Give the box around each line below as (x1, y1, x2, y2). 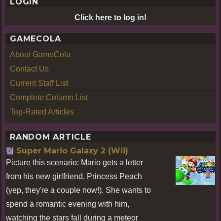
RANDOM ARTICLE (10, 132, 91, 142)
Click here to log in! (74, 13, 147, 22)
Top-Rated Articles (10, 107, 74, 116)
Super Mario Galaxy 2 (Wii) (16, 146, 128, 155)
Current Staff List (10, 78, 68, 87)
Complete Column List (10, 93, 88, 102)
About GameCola (10, 50, 71, 59)
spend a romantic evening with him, (6, 199, 129, 208)
